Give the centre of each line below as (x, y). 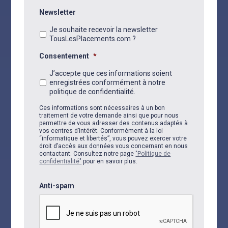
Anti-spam (57, 186)
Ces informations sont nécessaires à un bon (102, 108)
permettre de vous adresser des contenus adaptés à (114, 123)
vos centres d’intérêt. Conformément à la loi (101, 131)
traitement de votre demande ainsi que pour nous (109, 116)
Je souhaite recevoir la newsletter (104, 30)
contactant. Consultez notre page (88, 154)
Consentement (64, 56)
